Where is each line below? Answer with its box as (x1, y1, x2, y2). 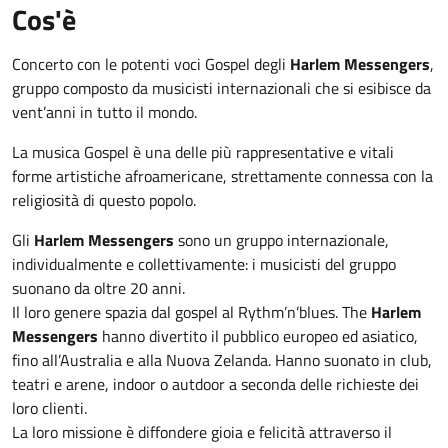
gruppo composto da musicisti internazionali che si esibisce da (12, 76, 431, 100)
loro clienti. (12, 396, 87, 420)
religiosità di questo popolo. (12, 188, 196, 212)
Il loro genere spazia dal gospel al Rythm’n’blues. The (12, 300, 371, 324)
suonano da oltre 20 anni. (12, 276, 185, 300)
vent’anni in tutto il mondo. (12, 100, 197, 124)
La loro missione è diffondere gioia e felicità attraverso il (12, 420, 392, 444)
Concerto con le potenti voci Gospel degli (12, 52, 290, 76)
